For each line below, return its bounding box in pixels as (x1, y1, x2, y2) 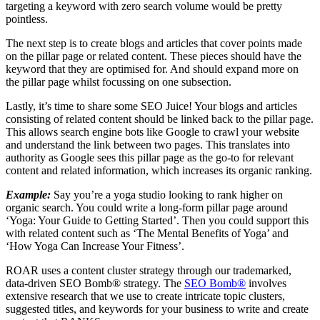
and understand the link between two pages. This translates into (6, 138, 290, 151)
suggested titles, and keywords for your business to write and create (6, 302, 309, 315)
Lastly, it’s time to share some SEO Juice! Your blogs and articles (6, 99, 297, 112)
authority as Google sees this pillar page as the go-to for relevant (6, 151, 294, 164)
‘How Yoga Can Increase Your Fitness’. (6, 239, 184, 252)
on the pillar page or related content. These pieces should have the (6, 49, 301, 62)
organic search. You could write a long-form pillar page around (6, 201, 288, 214)
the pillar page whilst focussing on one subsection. (6, 75, 231, 88)
